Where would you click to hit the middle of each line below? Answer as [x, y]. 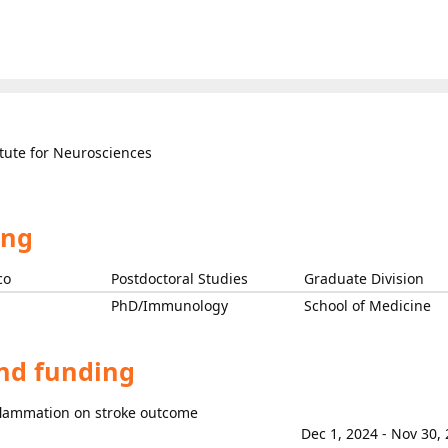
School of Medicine [367, 305]
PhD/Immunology [169, 305]
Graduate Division [364, 278]
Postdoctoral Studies [179, 278]
